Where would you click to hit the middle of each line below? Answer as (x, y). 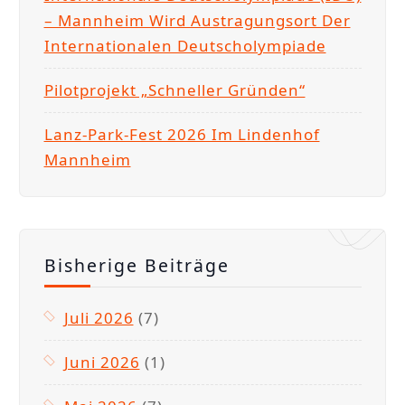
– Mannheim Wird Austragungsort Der (197, 20)
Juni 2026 (102, 362)
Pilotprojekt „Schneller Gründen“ (174, 89)
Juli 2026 (99, 317)
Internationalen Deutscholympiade (185, 45)
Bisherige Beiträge (137, 265)
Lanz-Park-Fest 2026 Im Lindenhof (182, 134)
